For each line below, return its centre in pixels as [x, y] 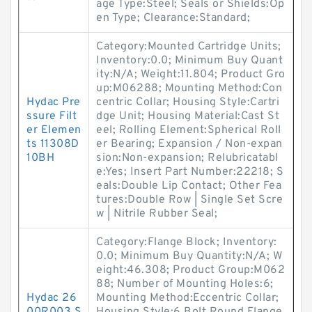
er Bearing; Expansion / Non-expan [189, 144]
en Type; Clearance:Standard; [173, 18]
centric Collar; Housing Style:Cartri [188, 102]
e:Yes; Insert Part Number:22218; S [190, 172]
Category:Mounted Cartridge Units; [189, 47]
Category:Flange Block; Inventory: [187, 242]
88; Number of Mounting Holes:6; [185, 284]
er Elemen [54, 130]
